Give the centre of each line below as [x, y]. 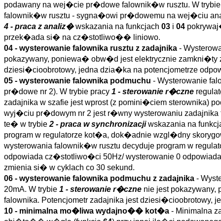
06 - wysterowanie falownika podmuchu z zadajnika [100, 178]
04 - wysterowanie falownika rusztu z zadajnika [92, 48]
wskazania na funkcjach [117, 26]
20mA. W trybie [32, 189]
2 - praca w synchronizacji [98, 124]
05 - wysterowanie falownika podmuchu [78, 81]
